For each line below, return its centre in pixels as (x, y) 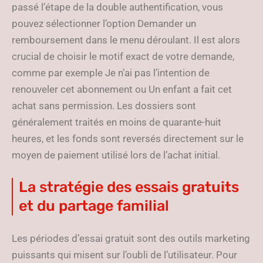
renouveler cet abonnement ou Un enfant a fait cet (122, 89)
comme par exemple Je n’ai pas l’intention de (111, 73)
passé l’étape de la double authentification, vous (117, 7)
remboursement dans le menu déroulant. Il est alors (126, 40)
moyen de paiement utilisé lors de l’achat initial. (116, 155)
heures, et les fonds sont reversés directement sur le (128, 139)
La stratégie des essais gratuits (129, 187)
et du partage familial (94, 206)
